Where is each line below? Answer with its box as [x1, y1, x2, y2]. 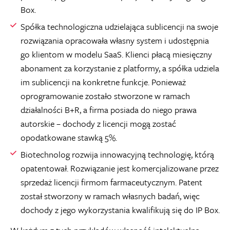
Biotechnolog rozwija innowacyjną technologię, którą [21, 147, 214, 161]
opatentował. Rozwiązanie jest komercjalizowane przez [21, 161, 219, 175]
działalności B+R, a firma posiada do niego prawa [21, 103, 197, 116]
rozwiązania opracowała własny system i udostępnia [21, 33, 209, 47]
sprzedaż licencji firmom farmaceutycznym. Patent [21, 175, 202, 188]
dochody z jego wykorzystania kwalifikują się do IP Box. [21, 203, 220, 216]
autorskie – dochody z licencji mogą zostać [21, 117, 176, 130]
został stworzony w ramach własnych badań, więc [21, 189, 200, 202]
